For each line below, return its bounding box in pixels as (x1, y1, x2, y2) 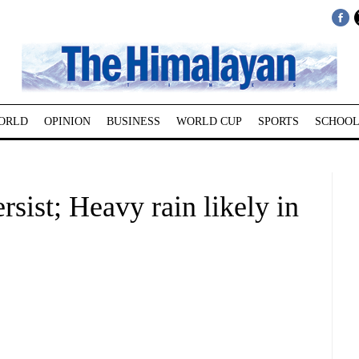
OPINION (43, 115, 91, 127)
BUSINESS (106, 115, 160, 127)
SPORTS (257, 115, 299, 127)
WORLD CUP (175, 115, 242, 127)
